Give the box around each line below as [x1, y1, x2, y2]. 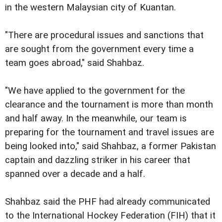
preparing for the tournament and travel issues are [5, 126, 214, 138]
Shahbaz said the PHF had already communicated [5, 196, 210, 208]
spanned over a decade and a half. [5, 168, 145, 179]
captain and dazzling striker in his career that [5, 154, 190, 166]
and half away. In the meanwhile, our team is [5, 112, 187, 124]
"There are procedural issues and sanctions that [5, 29, 204, 41]
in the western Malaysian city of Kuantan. [5, 1, 176, 13]
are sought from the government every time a [5, 43, 194, 55]
